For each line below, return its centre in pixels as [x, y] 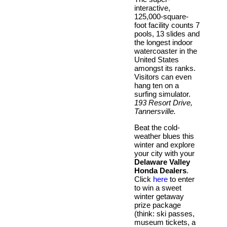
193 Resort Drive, [163, 102]
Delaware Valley [162, 162]
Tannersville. [155, 111]
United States [157, 59]
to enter [181, 179]
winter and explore [164, 144]
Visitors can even [163, 77]
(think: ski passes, [164, 213]
